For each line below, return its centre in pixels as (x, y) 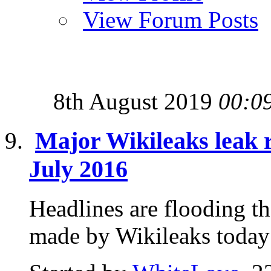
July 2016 (78, 169)
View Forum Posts (171, 20)
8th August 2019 (136, 102)
